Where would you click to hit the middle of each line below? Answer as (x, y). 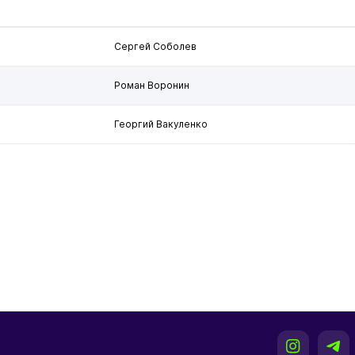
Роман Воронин (152, 85)
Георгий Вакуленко (161, 124)
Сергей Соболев (155, 46)
